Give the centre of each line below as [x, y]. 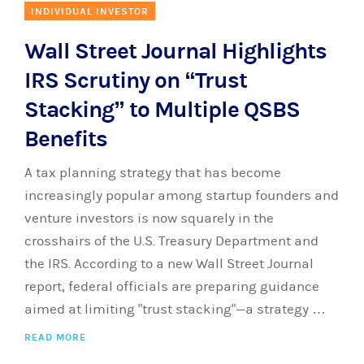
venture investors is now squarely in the [149, 219]
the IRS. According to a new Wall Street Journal [169, 264]
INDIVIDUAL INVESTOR [90, 11]
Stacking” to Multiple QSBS [162, 110]
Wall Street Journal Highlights [175, 51]
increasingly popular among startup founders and [182, 196]
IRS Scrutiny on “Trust [136, 80]
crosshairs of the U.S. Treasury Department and [171, 241]
